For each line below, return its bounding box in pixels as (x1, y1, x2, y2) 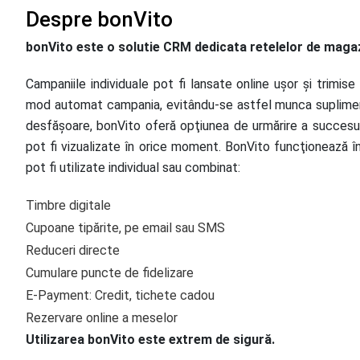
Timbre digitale (26, 198, 111, 213)
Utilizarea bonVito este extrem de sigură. (26, 332, 275, 347)
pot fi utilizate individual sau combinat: (26, 160, 240, 175)
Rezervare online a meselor (26, 310, 178, 325)
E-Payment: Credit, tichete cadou (26, 288, 215, 303)
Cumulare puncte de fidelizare (26, 265, 194, 280)
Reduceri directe (26, 243, 120, 258)
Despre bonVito (26, 7, 173, 31)
